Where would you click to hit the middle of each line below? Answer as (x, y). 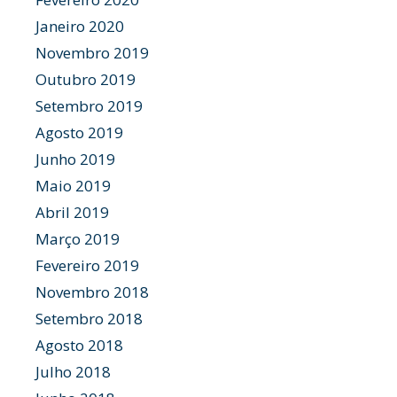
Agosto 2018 (79, 345)
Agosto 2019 (79, 132)
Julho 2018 (73, 372)
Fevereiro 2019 (87, 265)
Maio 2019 (73, 186)
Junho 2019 (75, 159)
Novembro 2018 (92, 292)
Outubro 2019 (86, 79)
